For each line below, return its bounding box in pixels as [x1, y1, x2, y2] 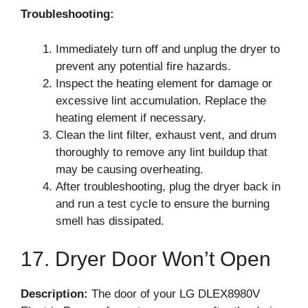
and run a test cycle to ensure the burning [56, 197, 269, 210]
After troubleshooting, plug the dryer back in [56, 179, 280, 193]
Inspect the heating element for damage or [56, 76, 272, 90]
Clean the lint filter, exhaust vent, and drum [56, 128, 276, 142]
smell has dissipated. [56, 214, 164, 228]
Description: [21, 287, 88, 300]
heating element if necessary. [56, 111, 206, 124]
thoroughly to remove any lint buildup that [56, 145, 267, 159]
